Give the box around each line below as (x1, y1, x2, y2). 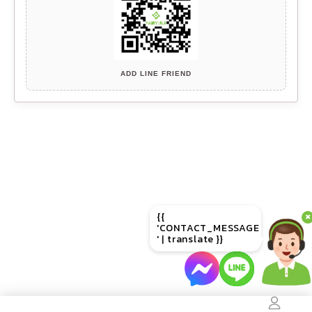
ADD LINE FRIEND (120, 69, 192, 77)
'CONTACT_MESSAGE (156, 221, 260, 235)
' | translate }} (156, 232, 224, 247)
